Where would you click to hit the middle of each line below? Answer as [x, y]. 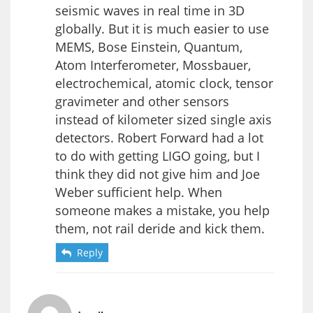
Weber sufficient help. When [139, 192]
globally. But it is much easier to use [162, 28]
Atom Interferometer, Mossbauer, [153, 65]
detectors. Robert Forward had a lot [159, 137]
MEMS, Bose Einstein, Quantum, [149, 46]
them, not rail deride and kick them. [160, 228]
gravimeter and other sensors [142, 101]
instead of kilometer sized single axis [163, 119]
